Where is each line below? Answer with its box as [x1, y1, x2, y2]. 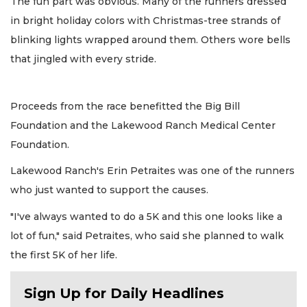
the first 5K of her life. [10, 248, 117, 261]
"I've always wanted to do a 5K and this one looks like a [10, 210, 282, 223]
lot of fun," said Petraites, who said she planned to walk [10, 229, 284, 242]
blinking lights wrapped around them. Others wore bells [10, 34, 291, 47]
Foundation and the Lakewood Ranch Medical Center [10, 119, 275, 132]
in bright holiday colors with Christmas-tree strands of [10, 14, 280, 27]
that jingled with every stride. [10, 53, 156, 66]
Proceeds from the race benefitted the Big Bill [10, 99, 240, 112]
